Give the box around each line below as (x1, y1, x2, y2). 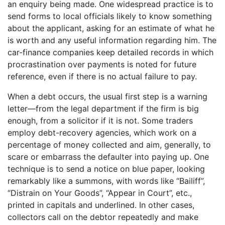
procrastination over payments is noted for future (8, 59, 196, 69)
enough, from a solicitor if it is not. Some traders (8, 115, 193, 126)
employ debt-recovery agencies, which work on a (8, 127, 196, 138)
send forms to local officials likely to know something (8, 11, 212, 21)
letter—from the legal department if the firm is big (8, 103, 199, 114)
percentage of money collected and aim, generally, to (8, 139, 211, 150)
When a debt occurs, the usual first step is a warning (8, 91, 207, 101)
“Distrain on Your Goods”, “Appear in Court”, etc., (8, 187, 192, 198)
